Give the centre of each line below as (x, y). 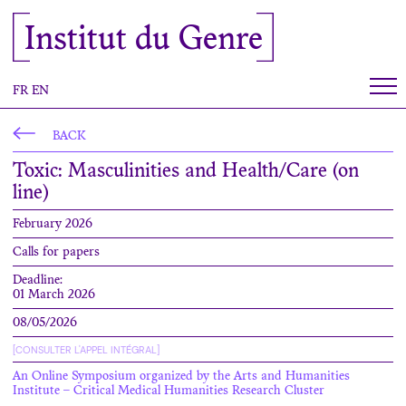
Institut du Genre (144, 41)
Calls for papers (56, 253)
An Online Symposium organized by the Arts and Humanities (181, 377)
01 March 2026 (54, 295)
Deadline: (38, 281)
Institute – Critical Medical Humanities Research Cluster (169, 391)
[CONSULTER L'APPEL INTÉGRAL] (86, 350)
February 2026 (53, 225)
